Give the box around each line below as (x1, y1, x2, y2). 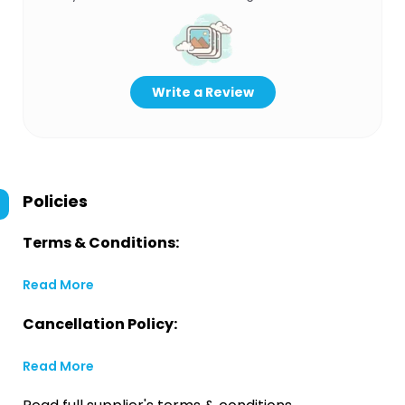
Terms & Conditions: (23, 232, 179, 253)
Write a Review (151, 83, 254, 101)
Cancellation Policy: (23, 314, 177, 334)
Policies (23, 190, 88, 212)
